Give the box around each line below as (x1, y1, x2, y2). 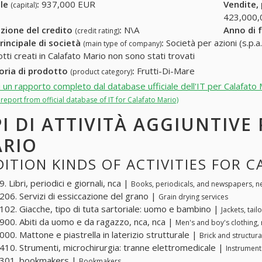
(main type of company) (83, 39, 161, 49)
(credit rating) (75, 26, 119, 36)
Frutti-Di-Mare (135, 65, 195, 77)
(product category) (70, 67, 132, 77)
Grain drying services (158, 192, 228, 202)
